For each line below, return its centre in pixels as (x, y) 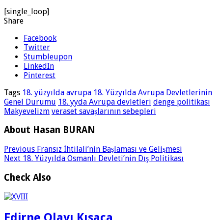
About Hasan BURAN (50, 130)
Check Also (27, 177)
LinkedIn (39, 66)
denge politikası (182, 102)
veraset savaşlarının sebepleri (104, 111)
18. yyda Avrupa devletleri (105, 102)
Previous (19, 149)
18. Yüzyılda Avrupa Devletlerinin (153, 92)
